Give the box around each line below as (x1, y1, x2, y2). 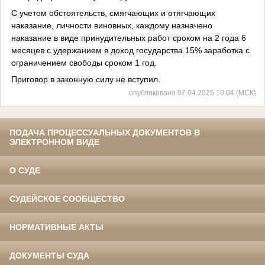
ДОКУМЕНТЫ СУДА (9, 251, 89, 261)
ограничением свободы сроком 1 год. (11, 57, 157, 67)
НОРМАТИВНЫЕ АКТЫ (9, 222, 104, 232)
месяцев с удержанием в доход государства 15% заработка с (11, 45, 250, 55)
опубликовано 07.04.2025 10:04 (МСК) (129, 89, 256, 97)
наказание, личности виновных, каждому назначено (11, 20, 212, 30)
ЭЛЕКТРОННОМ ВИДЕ (9, 137, 99, 147)
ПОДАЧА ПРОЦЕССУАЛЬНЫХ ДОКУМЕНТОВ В (9, 128, 200, 138)
